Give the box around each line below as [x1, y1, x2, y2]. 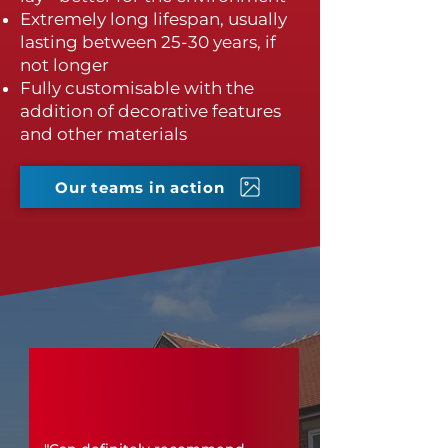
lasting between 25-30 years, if [20, 32, 276, 52]
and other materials [20, 124, 187, 144]
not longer [20, 55, 109, 75]
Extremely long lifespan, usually [20, 9, 287, 29]
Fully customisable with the [20, 78, 254, 98]
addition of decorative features [20, 101, 281, 121]
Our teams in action [55, 177, 225, 197]
